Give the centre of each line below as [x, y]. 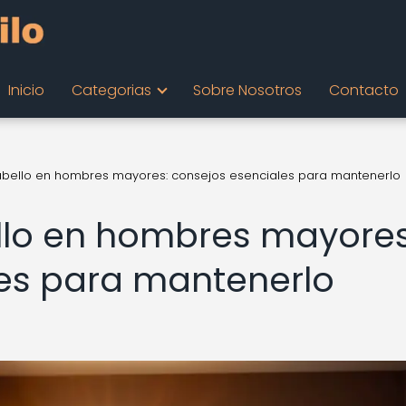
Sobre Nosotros [247, 90]
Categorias [111, 90]
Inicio [26, 90]
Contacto [363, 90]
